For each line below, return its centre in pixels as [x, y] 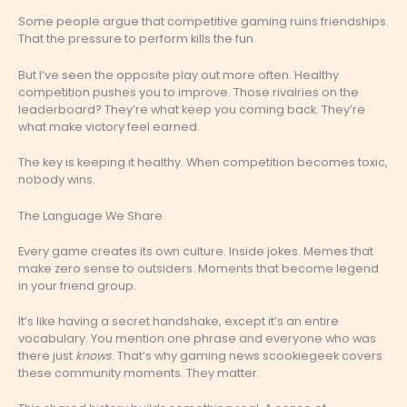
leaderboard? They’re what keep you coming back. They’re [192, 109]
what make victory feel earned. [109, 126]
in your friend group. [77, 285]
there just [47, 355]
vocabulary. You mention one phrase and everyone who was [197, 338]
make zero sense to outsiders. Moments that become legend [199, 268]
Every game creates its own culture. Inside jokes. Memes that [196, 251]
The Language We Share [90, 215]
